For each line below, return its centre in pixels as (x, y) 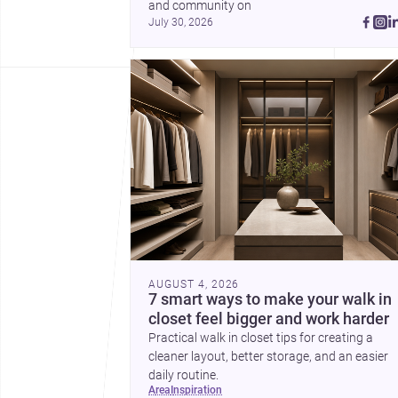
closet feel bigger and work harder (269, 318)
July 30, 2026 (181, 23)
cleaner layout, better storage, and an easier (268, 356)
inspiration (198, 390)
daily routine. (183, 375)
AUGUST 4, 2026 (194, 284)
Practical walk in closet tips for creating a (261, 338)
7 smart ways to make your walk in (270, 299)
